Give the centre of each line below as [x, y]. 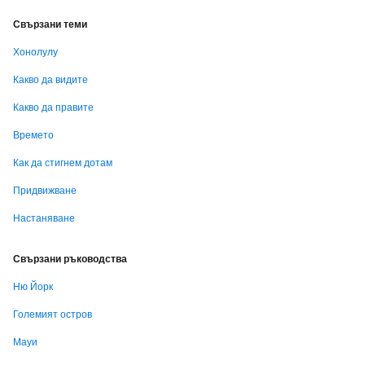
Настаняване [44, 218]
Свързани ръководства [70, 259]
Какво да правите [53, 107]
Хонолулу [35, 52]
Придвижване [45, 190]
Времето [33, 135]
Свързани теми [50, 24]
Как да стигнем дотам [63, 163]
